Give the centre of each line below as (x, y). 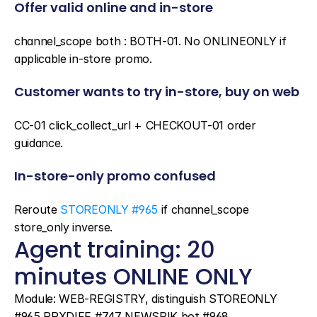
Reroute (38, 209)
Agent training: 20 (115, 249)
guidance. (39, 143)
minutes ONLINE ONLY (133, 276)
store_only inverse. (63, 227)
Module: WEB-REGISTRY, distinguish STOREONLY (146, 299)
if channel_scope (203, 209)
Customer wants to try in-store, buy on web (157, 92)
